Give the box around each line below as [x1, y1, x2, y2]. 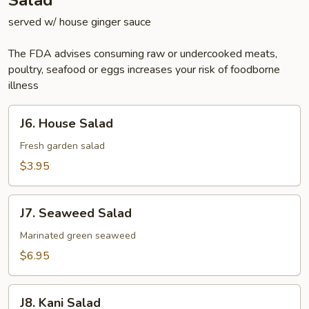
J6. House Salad [20, 115, 113, 132]
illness [8, 78, 39, 93]
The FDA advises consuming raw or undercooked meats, [8, 46, 277, 61]
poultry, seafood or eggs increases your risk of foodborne [8, 62, 280, 77]
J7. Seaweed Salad [20, 205, 132, 221]
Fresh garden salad [20, 139, 105, 152]
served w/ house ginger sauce [8, 14, 151, 30]
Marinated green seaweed [20, 229, 136, 242]
